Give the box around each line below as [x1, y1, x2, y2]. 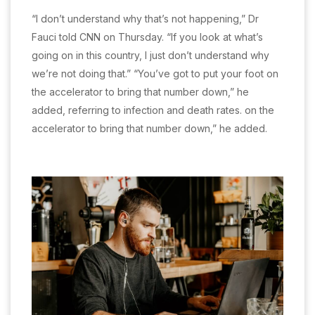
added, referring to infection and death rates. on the [32, 104, 274, 117]
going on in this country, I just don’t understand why [32, 49, 269, 62]
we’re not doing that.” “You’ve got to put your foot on [32, 67, 278, 80]
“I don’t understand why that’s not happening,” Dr [32, 13, 259, 25]
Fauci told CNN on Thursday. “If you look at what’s [32, 31, 263, 44]
